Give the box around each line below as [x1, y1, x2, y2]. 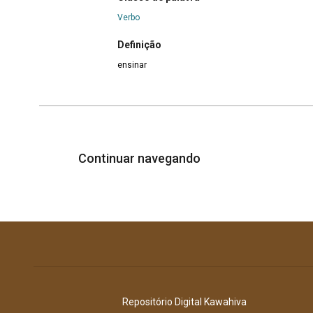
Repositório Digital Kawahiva [122, 296, 247, 308]
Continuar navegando [78, 151, 203, 166]
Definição [117, 39, 161, 51]
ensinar [117, 60, 147, 71]
